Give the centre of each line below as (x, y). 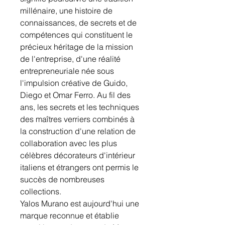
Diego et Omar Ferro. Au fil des (75, 95)
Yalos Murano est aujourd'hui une (80, 204)
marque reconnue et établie (70, 216)
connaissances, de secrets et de (78, 23)
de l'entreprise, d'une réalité (70, 59)
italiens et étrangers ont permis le (79, 167)
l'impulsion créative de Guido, (74, 83)
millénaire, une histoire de (66, 11)
